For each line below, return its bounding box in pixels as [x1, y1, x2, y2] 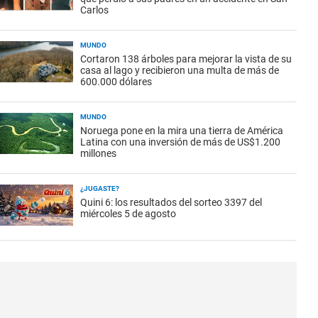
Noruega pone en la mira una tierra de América [80, 125, 283, 136]
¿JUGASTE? [80, 185, 119, 192]
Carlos [80, 4, 109, 16]
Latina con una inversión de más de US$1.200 [80, 136, 280, 148]
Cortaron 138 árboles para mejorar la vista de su [80, 53, 292, 65]
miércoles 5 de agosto [80, 208, 176, 219]
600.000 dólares [80, 76, 152, 87]
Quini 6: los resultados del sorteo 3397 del [80, 197, 262, 208]
